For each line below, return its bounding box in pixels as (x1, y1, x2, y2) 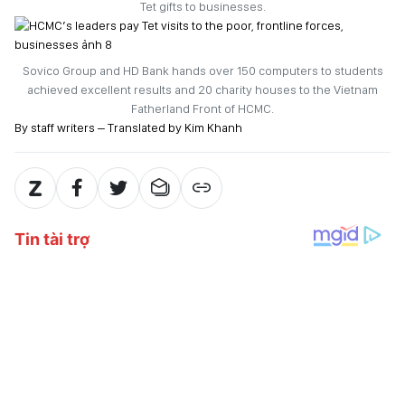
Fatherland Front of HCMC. (131, 101, 274, 116)
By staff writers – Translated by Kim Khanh (14, 120, 242, 135)
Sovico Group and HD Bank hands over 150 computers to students (22, 63, 383, 78)
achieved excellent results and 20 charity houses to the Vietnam (27, 82, 378, 97)
